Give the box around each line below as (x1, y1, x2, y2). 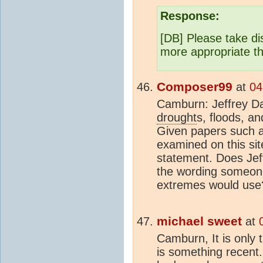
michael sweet (157, 214, 242, 228)
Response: (160, 9, 220, 22)
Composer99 (157, 79, 232, 94)
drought (157, 110, 197, 124)
